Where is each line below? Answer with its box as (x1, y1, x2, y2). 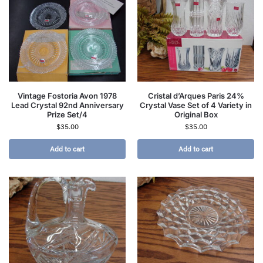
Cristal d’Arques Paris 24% (147, 91, 244, 101)
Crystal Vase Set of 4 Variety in (140, 100, 252, 110)
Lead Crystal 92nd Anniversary (11, 100, 124, 110)
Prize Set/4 (47, 110, 87, 120)
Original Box (174, 110, 218, 120)
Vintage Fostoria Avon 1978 (18, 91, 117, 101)
